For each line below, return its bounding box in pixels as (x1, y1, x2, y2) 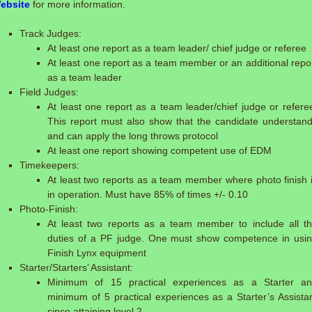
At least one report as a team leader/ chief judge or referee (47, 42, 306, 54)
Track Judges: (19, 28, 81, 39)
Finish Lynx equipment (47, 247, 146, 258)
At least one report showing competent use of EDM (47, 145, 272, 156)
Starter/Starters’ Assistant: (19, 262, 133, 273)
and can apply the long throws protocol (47, 130, 218, 141)
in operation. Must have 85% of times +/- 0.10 (47, 189, 248, 200)
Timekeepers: (19, 159, 79, 171)
